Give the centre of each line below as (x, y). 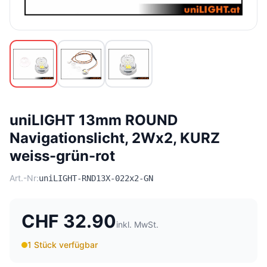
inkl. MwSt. (137, 225)
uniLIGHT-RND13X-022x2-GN (96, 178)
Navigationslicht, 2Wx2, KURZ (115, 138)
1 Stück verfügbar (63, 245)
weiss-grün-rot (62, 156)
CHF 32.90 (69, 221)
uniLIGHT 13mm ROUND (94, 120)
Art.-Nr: (24, 178)
